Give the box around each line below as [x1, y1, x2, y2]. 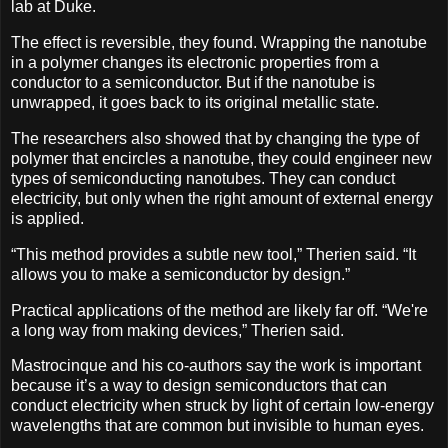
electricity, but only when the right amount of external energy [11, 189, 433, 207]
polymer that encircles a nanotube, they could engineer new [11, 149, 432, 167]
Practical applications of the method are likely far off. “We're [11, 301, 428, 319]
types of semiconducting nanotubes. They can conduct [11, 169, 395, 187]
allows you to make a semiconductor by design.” [11, 265, 350, 283]
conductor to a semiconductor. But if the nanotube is [11, 74, 375, 92]
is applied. [11, 209, 84, 227]
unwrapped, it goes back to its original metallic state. [11, 94, 379, 112]
